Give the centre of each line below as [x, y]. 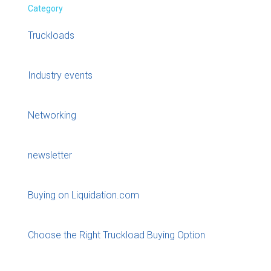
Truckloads [51, 36]
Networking [52, 116]
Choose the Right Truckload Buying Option [116, 235]
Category [45, 8]
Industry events [60, 76]
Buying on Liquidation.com [83, 195]
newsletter [50, 155]
